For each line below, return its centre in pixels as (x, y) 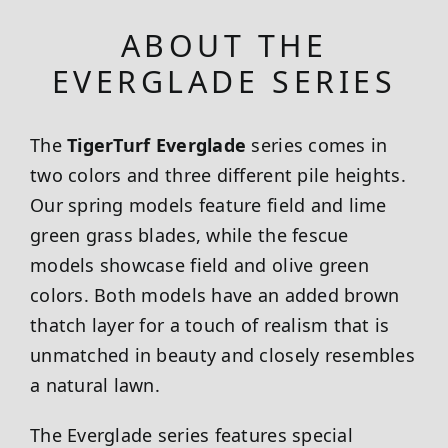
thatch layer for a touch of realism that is (209, 324)
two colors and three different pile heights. (217, 174)
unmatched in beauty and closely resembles (222, 354)
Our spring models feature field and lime (208, 204)
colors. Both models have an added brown (214, 294)
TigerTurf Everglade (157, 144)
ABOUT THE (224, 45)
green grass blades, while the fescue (189, 234)
